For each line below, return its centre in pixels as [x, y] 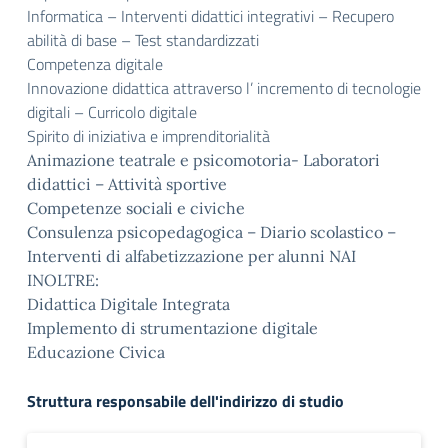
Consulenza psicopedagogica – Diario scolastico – [211, 232]
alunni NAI [317, 256]
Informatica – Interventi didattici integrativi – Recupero [210, 16]
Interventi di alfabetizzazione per [152, 256]
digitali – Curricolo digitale [112, 112]
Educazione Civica [96, 352]
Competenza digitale [95, 64]
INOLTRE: [63, 280]
